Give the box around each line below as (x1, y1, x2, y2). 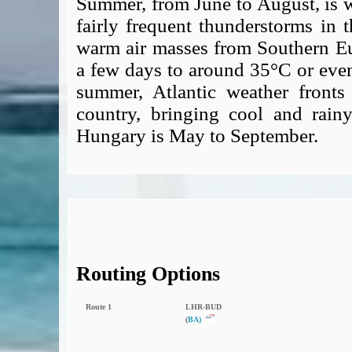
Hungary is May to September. (76, 124, 318, 146)
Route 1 (86, 302, 112, 312)
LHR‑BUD (185, 302, 222, 312)
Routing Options (76, 262, 220, 285)
